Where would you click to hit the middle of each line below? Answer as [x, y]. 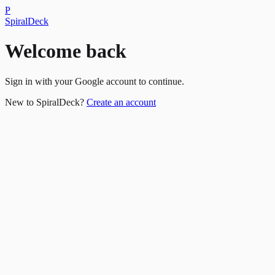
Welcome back [66, 51]
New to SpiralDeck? [46, 102]
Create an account [121, 102]
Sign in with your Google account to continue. [95, 81]
